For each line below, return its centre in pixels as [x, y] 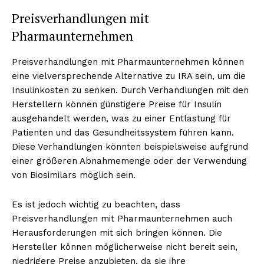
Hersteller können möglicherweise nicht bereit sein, [125, 247]
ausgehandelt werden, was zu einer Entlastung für [121, 118]
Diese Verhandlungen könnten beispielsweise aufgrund [130, 146]
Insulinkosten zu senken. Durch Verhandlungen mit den [130, 90]
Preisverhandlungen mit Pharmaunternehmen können [128, 62]
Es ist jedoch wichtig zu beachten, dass [96, 204]
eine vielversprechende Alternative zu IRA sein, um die [129, 76]
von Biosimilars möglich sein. [74, 175]
